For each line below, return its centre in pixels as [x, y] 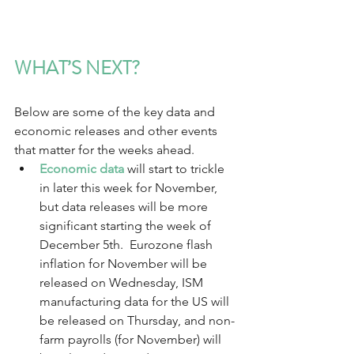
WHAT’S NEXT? [77, 68]
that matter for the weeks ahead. [107, 149]
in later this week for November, [130, 187]
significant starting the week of [127, 225]
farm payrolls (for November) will [132, 339]
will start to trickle [176, 168]
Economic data [82, 168]
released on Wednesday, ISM [123, 282]
